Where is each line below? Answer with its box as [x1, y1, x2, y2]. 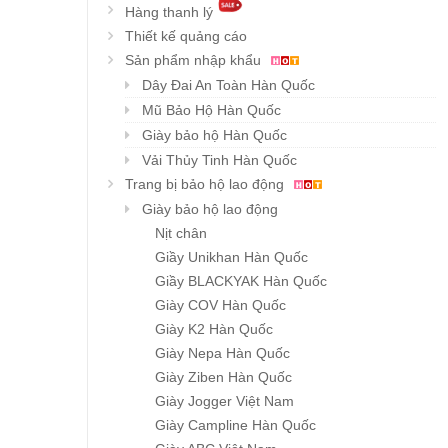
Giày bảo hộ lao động [142, 201, 278, 218]
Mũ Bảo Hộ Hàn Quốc [142, 102, 281, 119]
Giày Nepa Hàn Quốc [155, 345, 290, 362]
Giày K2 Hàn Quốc [155, 321, 273, 338]
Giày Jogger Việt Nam [155, 393, 294, 410]
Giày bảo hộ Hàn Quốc [142, 127, 287, 144]
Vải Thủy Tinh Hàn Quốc [142, 152, 297, 169]
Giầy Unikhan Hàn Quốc [155, 249, 308, 266]
